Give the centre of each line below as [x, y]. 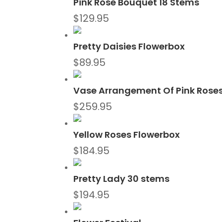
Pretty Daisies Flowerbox [129, 47]
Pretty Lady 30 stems [122, 179]
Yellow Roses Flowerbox [127, 135]
